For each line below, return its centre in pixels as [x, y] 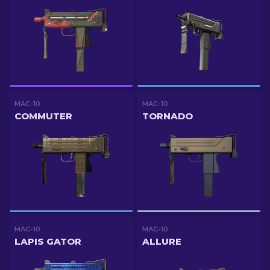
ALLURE [162, 241]
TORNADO [168, 116]
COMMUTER [43, 116]
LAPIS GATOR [48, 241]
